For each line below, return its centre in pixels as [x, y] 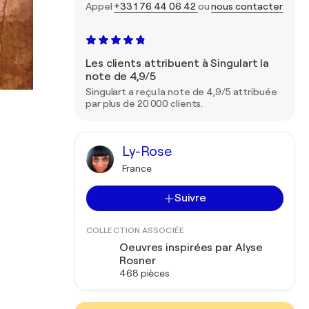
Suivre [190, 198]
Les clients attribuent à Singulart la [178, 63]
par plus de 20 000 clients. [144, 103]
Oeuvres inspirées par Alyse [191, 248]
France [137, 168]
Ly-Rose [147, 151]
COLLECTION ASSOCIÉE [135, 230]
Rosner [138, 261]
